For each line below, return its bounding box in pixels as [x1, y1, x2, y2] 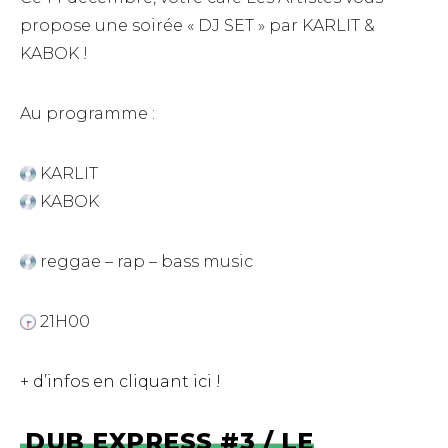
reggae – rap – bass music [36, 251, 253, 271]
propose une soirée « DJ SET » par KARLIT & [20, 15, 375, 35]
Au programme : [20, 103, 155, 123]
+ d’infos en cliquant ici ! [20, 371, 225, 391]
